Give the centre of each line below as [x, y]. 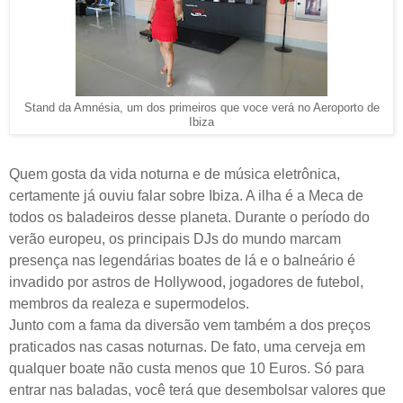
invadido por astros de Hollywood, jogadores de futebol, [186, 282]
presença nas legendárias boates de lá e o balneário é [182, 260]
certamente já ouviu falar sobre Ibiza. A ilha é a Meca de [186, 195]
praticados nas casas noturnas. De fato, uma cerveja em [187, 346]
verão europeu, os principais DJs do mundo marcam [175, 238]
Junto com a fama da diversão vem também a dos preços [190, 325]
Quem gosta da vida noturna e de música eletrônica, [175, 174]
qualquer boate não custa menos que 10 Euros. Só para [187, 368]
